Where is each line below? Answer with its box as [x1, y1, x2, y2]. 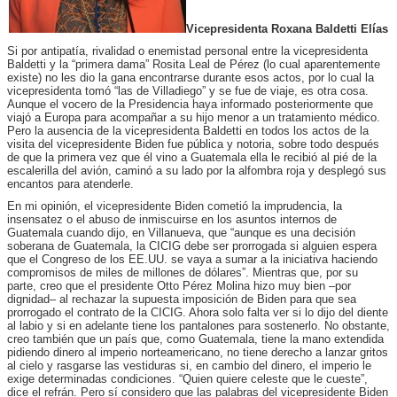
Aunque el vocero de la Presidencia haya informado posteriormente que [7, 97, 373, 111]
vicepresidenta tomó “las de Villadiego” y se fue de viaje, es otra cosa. [7, 83, 369, 97]
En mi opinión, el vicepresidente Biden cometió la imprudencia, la [7, 198, 342, 213]
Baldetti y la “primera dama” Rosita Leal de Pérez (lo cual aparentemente [7, 57, 380, 71]
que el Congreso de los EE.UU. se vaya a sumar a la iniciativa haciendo [7, 252, 378, 266]
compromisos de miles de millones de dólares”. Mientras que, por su [7, 265, 358, 279]
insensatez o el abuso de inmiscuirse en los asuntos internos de [7, 212, 337, 226]
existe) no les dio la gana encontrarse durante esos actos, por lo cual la [7, 70, 374, 84]
